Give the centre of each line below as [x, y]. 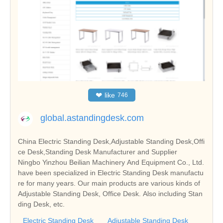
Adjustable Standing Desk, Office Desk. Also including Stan [110, 193]
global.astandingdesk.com [92, 118]
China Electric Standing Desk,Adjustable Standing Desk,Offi [111, 141]
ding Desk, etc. [41, 204]
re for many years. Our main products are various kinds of [109, 183]
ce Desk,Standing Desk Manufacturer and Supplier [98, 152]
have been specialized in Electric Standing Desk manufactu [111, 172]
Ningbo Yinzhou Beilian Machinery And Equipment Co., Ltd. [111, 162]
